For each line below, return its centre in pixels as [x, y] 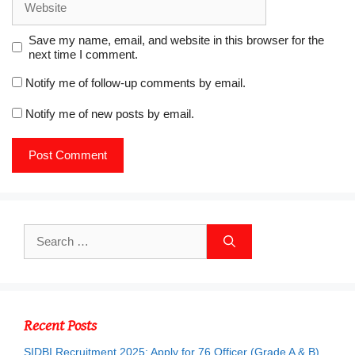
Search [41, 229]
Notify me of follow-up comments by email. [136, 82]
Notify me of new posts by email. [110, 113]
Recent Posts [60, 326]
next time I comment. [83, 54]
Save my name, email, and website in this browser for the [176, 40]
